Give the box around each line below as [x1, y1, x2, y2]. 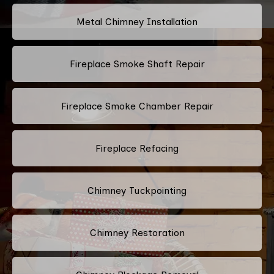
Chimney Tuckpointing [87, 184, 187, 196]
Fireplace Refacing [95, 142, 179, 154]
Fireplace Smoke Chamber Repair [61, 100, 213, 112]
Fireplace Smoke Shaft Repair [69, 57, 205, 70]
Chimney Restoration [89, 226, 185, 239]
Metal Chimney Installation [76, 15, 198, 28]
